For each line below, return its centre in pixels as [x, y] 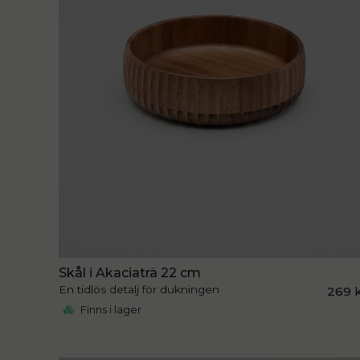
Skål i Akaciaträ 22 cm [130, 273]
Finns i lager [110, 310]
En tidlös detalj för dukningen [139, 290]
